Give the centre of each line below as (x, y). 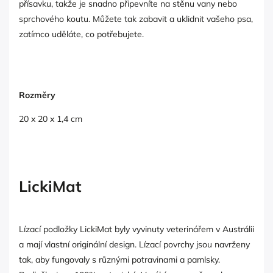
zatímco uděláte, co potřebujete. (81, 34)
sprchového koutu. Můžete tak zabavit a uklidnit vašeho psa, (136, 19)
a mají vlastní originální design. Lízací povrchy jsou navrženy (134, 244)
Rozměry (37, 95)
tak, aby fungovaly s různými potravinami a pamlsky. (119, 259)
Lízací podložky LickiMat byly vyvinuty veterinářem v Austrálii (136, 229)
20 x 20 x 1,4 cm (51, 119)
